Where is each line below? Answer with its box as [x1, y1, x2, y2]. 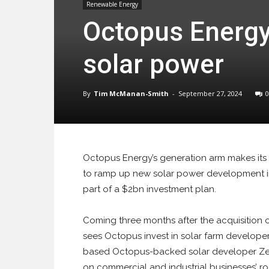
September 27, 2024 [178, 89, 242, 98]
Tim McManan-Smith [94, 89, 169, 98]
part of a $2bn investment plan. [83, 184, 216, 195]
